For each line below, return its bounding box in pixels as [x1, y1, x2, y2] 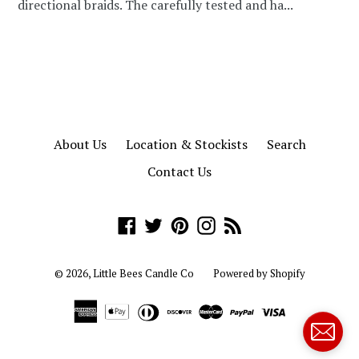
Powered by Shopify [212, 265, 305, 280]
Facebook [135, 214, 190, 232]
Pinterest [188, 214, 243, 232]
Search [266, 135, 306, 153]
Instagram [214, 214, 276, 232]
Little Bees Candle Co [92, 265, 194, 280]
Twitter [161, 214, 207, 232]
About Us [53, 135, 107, 153]
